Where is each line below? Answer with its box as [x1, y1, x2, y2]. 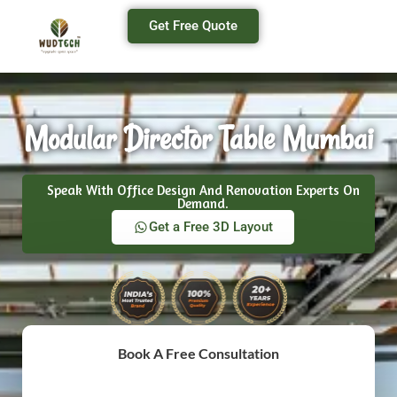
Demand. [177, 195, 229, 213]
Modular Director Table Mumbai [24, 117, 373, 161]
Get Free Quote [149, 18, 238, 34]
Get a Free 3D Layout [149, 219, 273, 236]
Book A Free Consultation [118, 344, 279, 362]
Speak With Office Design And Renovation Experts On [46, 182, 360, 199]
